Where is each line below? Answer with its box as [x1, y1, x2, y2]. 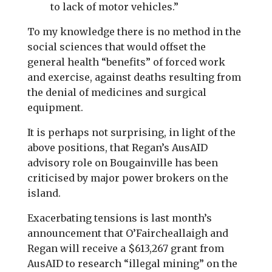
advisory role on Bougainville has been [27, 157, 218, 169]
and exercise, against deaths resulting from [27, 71, 241, 83]
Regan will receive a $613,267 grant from [27, 242, 224, 254]
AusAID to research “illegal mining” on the [27, 257, 237, 270]
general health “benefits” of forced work [27, 56, 225, 68]
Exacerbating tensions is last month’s [27, 212, 212, 224]
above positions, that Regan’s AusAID [27, 141, 208, 154]
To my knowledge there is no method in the [27, 25, 241, 38]
